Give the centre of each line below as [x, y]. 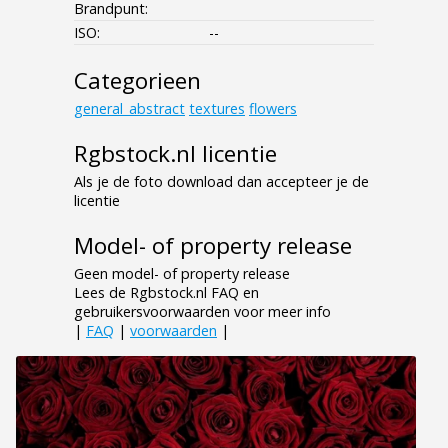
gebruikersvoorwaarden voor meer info [202, 311]
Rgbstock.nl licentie [175, 153]
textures [217, 108]
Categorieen [137, 80]
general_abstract [129, 108]
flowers [273, 108]
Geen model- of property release [182, 273]
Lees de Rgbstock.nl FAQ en [166, 292]
